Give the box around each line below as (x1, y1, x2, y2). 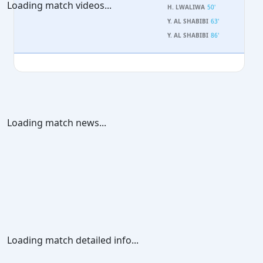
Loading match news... (7, 116, 106, 129)
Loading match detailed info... (7, 234, 139, 247)
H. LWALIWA (167, 3, 205, 11)
